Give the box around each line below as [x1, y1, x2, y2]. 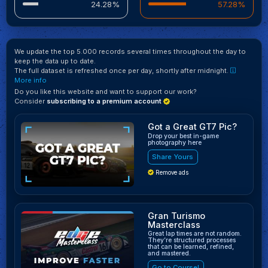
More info [14, 76, 47, 85]
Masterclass [147, 219, 200, 230]
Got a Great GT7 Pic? [147, 121, 237, 132]
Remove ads [153, 169, 188, 176]
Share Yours [152, 153, 194, 162]
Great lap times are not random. [147, 230, 242, 238]
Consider [14, 97, 47, 106]
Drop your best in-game [147, 132, 219, 140]
